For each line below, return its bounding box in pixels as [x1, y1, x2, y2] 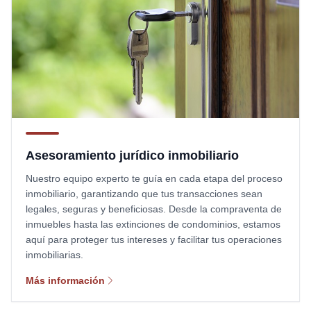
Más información [26, 274, 105, 286]
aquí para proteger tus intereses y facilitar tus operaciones [26, 233, 282, 245]
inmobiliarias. [26, 249, 83, 260]
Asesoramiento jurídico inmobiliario [26, 148, 239, 162]
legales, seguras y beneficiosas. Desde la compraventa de [26, 203, 282, 215]
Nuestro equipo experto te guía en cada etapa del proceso [26, 172, 283, 184]
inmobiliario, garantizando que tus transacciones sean [26, 187, 262, 199]
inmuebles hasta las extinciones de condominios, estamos [26, 218, 280, 230]
